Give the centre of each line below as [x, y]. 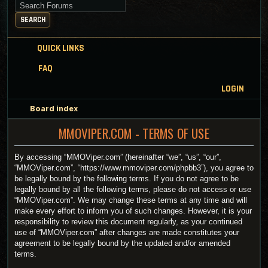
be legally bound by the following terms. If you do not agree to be [127, 179]
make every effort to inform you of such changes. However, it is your [133, 211]
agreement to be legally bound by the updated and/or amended [122, 243]
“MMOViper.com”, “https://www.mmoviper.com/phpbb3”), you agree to [134, 168]
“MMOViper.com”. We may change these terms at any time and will [131, 200]
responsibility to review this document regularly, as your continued [128, 222]
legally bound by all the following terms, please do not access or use [133, 190]
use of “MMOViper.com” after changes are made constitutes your [127, 233]
